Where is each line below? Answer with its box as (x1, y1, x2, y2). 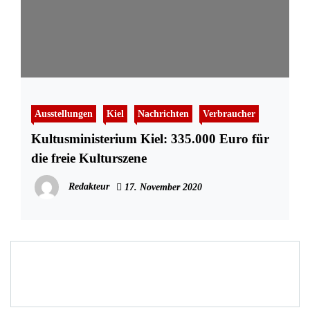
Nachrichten (138, 108, 189, 120)
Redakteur (69, 181, 109, 192)
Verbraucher (203, 108, 255, 120)
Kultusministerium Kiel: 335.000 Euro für (31, 131, 269, 147)
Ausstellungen (35, 108, 93, 120)
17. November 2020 (122, 182, 202, 193)
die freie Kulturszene (31, 151, 147, 166)
